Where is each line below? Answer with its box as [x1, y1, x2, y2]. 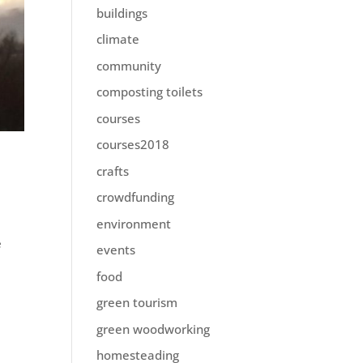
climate [96, 31, 140, 47]
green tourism [96, 294, 178, 310]
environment [96, 215, 172, 232]
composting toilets [96, 83, 203, 100]
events [96, 241, 136, 258]
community [96, 57, 162, 74]
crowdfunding [96, 189, 175, 205]
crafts [96, 162, 130, 179]
